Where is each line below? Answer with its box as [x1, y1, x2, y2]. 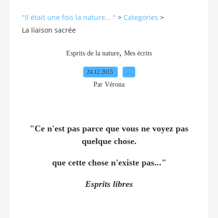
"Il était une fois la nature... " [22, 13, 116, 22]
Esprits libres [85, 179, 133, 189]
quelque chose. [81, 136, 137, 146]
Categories [124, 13, 158, 22]
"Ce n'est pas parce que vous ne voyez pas [30, 123, 188, 133]
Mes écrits [124, 49, 152, 57]
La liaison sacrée [22, 25, 76, 35]
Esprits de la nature [66, 49, 119, 57]
